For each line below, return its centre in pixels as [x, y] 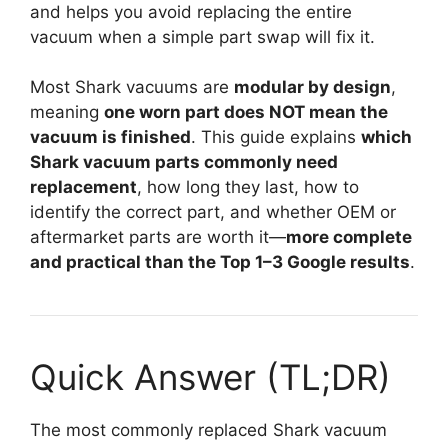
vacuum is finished [110, 137]
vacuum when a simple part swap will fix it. [202, 36]
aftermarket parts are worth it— [158, 237]
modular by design [312, 87]
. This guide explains [276, 137]
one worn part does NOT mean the [246, 112]
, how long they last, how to [248, 187]
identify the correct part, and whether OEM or [213, 212]
